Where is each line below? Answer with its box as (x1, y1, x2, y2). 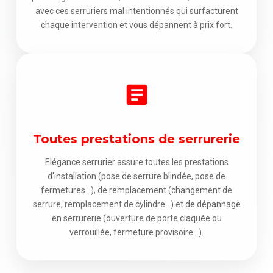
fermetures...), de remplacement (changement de (41, 185, 232, 195)
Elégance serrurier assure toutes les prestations (44, 157, 229, 167)
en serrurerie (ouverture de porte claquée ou (51, 213, 222, 223)
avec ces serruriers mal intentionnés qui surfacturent (35, 5, 238, 16)
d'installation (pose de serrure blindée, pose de (48, 171, 225, 181)
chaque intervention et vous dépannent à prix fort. (41, 19, 232, 30)
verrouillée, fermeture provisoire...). (69, 227, 204, 237)
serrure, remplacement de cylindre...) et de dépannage (32, 199, 241, 209)
